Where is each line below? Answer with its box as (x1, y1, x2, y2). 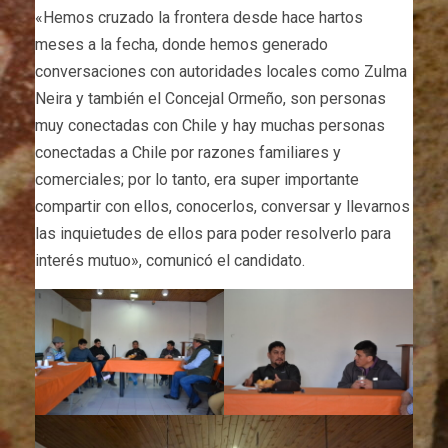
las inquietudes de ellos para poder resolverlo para (35, 224, 391, 244)
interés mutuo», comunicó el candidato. (35, 251, 305, 271)
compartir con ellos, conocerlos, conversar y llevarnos (35, 197, 410, 217)
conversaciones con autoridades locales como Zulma (35, 62, 407, 82)
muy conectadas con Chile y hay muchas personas (35, 116, 385, 136)
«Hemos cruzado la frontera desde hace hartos (35, 8, 363, 28)
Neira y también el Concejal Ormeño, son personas (35, 89, 386, 109)
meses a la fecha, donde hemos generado (35, 35, 328, 55)
